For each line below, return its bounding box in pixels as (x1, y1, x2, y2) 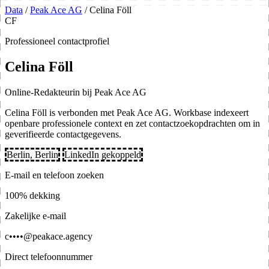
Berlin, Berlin (7, 149, 58, 160)
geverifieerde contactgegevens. (5, 128, 121, 139)
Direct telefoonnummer (5, 251, 92, 262)
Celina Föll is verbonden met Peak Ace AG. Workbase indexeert (5, 107, 249, 118)
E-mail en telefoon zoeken (5, 169, 104, 180)
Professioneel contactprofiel (5, 36, 109, 46)
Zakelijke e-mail (5, 210, 66, 221)
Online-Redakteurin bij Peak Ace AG (5, 86, 147, 97)
